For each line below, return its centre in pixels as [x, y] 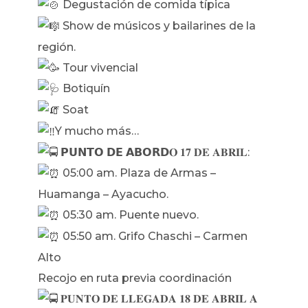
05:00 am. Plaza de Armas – [138, 173]
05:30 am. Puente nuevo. [129, 215]
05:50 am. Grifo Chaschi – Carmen [154, 236]
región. [57, 47]
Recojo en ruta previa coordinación [135, 278]
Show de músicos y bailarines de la [158, 25]
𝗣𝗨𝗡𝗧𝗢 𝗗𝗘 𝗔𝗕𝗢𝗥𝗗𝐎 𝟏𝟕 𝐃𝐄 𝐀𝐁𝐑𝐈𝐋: [154, 152]
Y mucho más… [97, 131]
